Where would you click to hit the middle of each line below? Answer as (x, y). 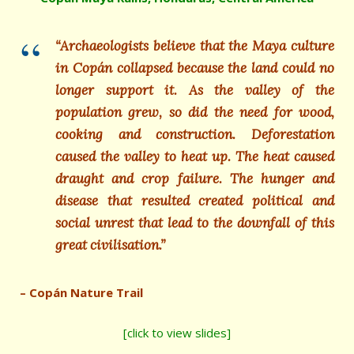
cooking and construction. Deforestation (195, 134)
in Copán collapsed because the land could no (195, 68)
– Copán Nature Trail (81, 292)
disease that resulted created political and (195, 201)
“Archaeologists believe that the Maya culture (195, 46)
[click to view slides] (177, 333)
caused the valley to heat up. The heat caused (195, 156)
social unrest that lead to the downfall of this (195, 223)
